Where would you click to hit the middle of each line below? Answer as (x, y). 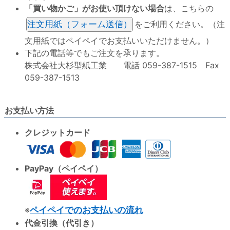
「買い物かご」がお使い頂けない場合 (94, 8)
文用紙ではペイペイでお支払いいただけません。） (119, 40)
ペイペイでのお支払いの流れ (87, 210)
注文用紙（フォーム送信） (80, 24)
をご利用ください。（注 (180, 24)
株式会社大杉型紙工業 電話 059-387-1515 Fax (122, 65)
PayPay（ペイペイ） (64, 168)
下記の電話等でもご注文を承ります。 (94, 53)
